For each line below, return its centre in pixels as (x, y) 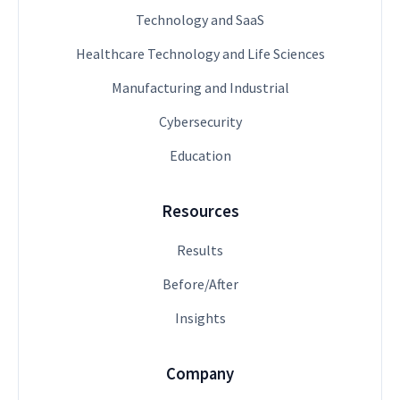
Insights (200, 317)
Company (200, 373)
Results (200, 250)
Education (200, 155)
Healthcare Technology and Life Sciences (200, 53)
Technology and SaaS (200, 19)
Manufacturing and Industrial (200, 87)
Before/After (200, 283)
